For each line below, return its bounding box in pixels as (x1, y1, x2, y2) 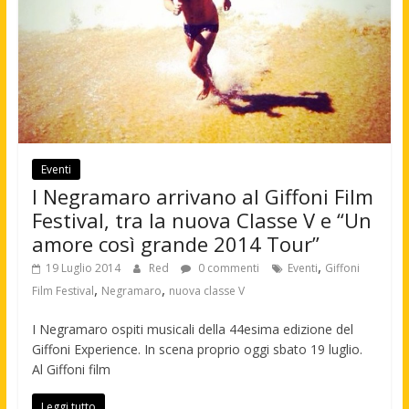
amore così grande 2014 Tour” (31, 230, 320, 258)
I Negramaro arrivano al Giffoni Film (31, 183, 373, 211)
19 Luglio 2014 (45, 260, 121, 277)
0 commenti (194, 260, 259, 277)
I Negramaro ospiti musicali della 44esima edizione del (31, 320, 353, 339)
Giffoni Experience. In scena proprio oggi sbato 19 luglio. (31, 341, 366, 359)
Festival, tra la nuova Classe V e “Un (31, 206, 372, 235)
